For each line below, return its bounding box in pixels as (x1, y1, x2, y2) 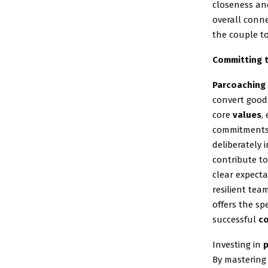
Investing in (212, 239, 263, 251)
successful (212, 214, 258, 226)
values (233, 109, 261, 121)
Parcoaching (212, 80, 266, 91)
